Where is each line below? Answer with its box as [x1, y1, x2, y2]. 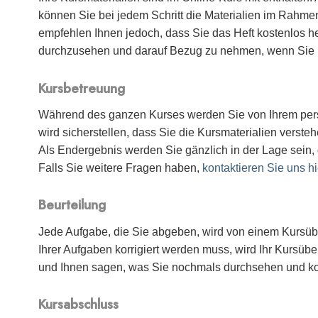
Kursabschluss [38, 295, 119, 314]
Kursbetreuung [38, 78, 126, 98]
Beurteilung [38, 195, 106, 215]
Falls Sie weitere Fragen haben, [38, 162, 203, 175]
